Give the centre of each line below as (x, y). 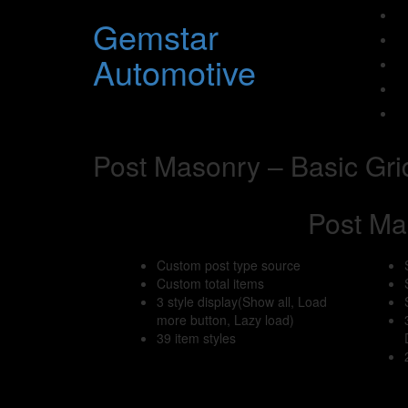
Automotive (174, 71)
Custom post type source (229, 265)
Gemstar (156, 36)
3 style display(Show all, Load (242, 301)
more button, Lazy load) (225, 320)
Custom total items (210, 283)
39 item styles (196, 338)
